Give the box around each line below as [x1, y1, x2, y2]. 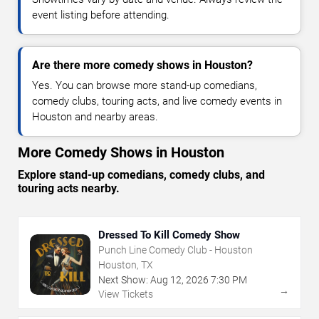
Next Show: [98, 274, 148, 286]
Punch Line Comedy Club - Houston [98, 244, 253, 256]
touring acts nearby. [18, 182, 120, 196]
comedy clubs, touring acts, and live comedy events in [32, 95, 282, 108]
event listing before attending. [32, 9, 169, 22]
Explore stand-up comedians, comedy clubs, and [18, 168, 265, 182]
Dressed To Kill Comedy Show [98, 229, 240, 242]
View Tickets [98, 288, 153, 300]
